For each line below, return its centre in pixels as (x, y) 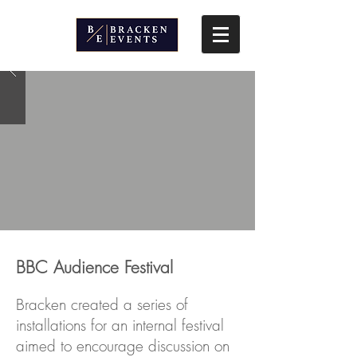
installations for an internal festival (120, 325)
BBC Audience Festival (94, 267)
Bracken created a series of (102, 304)
